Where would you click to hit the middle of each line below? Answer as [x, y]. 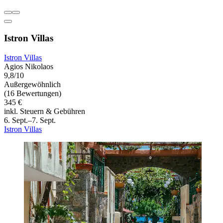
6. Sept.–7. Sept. [30, 120]
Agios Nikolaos [29, 66]
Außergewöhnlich [32, 84]
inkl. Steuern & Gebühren [45, 111]
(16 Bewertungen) [33, 93]
